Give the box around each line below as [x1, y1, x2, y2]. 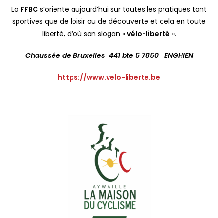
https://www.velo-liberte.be [58, 72, 160, 82]
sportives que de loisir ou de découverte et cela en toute [12, 16, 206, 26]
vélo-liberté [127, 28, 170, 38]
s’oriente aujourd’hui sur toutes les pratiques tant [38, 4, 207, 14]
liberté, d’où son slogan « [42, 28, 127, 38]
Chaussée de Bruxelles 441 [25, 50, 122, 60]
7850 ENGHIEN [141, 50, 193, 60]
